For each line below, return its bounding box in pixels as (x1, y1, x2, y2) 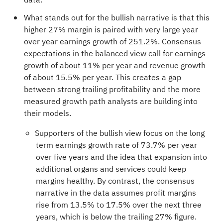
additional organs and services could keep (35, 163, 186, 175)
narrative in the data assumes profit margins (35, 187, 196, 199)
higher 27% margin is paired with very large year (23, 23, 198, 36)
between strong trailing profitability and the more (23, 83, 201, 96)
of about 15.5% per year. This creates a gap (23, 71, 181, 84)
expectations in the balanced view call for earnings (23, 47, 206, 60)
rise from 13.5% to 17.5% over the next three (35, 199, 202, 211)
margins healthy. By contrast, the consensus (35, 175, 195, 187)
